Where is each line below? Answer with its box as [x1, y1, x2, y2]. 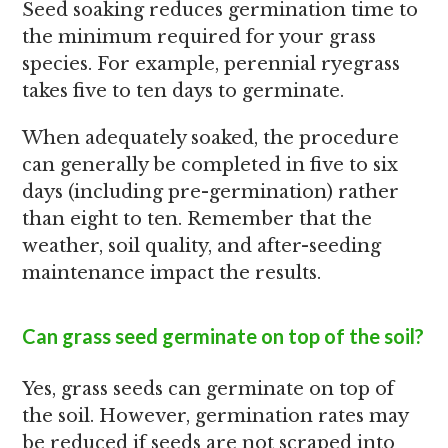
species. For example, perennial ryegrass [22, 53, 401, 75]
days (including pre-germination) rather [22, 181, 400, 203]
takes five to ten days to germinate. [22, 80, 345, 102]
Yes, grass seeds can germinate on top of [22, 378, 395, 400]
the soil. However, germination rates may [22, 405, 409, 427]
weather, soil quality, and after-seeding [22, 235, 382, 257]
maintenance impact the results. [22, 262, 322, 284]
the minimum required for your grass [22, 26, 377, 48]
